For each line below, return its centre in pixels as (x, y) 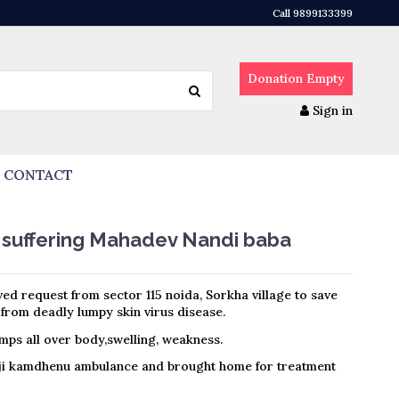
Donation (275, 78)
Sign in (333, 111)
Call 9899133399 (313, 13)
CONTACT (38, 175)
